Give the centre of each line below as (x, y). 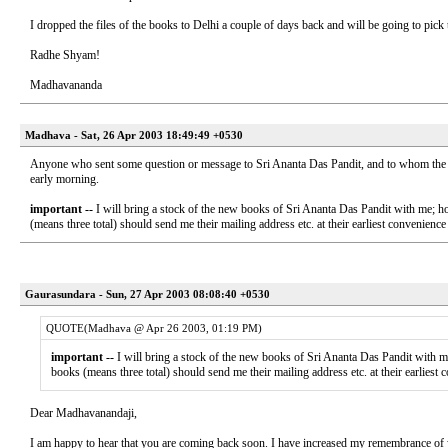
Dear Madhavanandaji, (83, 413)
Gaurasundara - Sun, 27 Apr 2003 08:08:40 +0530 (147, 294)
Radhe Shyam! (65, 55)
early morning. (64, 179)
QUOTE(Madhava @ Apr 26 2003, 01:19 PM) (154, 328)
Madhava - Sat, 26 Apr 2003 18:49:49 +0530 (134, 135)
